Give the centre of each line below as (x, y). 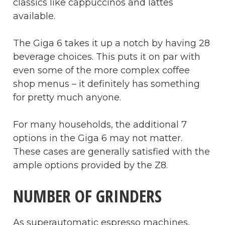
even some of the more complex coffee (101, 70)
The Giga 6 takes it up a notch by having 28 (111, 43)
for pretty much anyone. (67, 97)
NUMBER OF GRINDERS (87, 196)
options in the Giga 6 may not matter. (98, 138)
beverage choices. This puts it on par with (107, 57)
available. (34, 16)
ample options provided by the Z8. (90, 165)
